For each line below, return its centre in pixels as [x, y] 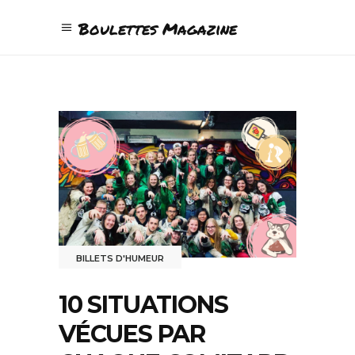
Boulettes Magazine [158, 29]
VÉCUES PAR [132, 334]
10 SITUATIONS [143, 304]
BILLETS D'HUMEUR [120, 258]
